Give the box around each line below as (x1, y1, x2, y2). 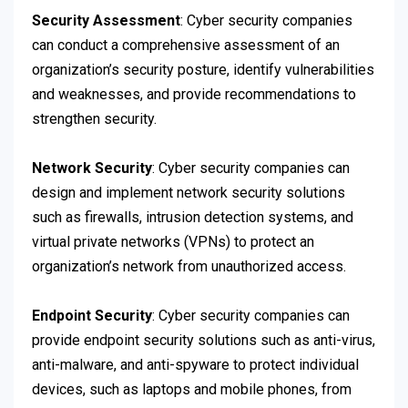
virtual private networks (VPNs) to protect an (32, 233, 314, 251)
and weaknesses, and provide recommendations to (32, 86, 356, 104)
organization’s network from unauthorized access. (32, 258, 346, 276)
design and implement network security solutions (32, 184, 345, 202)
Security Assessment (32, 12, 180, 30)
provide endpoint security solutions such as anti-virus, (32, 331, 375, 350)
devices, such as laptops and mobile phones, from (32, 381, 352, 399)
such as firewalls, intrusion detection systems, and (32, 209, 353, 227)
